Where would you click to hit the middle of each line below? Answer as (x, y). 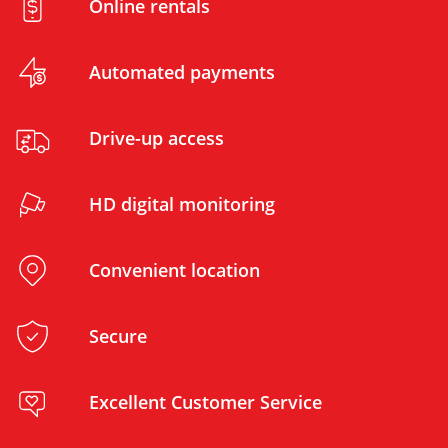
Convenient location (174, 269)
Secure (118, 335)
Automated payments (182, 71)
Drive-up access (156, 137)
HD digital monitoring (182, 203)
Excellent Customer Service (205, 401)
